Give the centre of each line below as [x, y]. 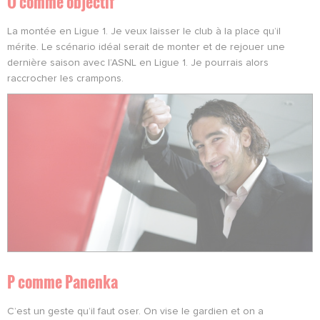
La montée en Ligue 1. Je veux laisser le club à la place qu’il [144, 32]
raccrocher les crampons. [65, 79]
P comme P [40, 281]
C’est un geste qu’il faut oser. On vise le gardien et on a [135, 311]
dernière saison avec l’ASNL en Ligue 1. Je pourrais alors [138, 63]
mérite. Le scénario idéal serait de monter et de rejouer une [146, 47]
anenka [95, 281]
